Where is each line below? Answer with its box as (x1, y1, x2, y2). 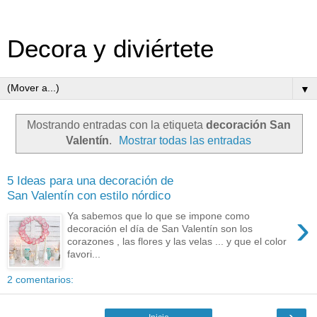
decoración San (205, 118, 291, 131)
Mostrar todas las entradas (119, 134, 252, 146)
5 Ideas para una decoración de (7, 173, 173, 188)
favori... (67, 248, 101, 260)
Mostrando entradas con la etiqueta (26, 118, 206, 131)
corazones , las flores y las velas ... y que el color (67, 235, 287, 247)
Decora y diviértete (7, 35, 214, 62)
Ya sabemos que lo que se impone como (67, 209, 250, 221)
